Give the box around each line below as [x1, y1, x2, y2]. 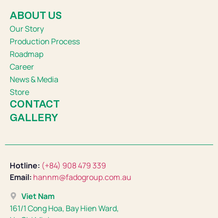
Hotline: [10, 160, 41, 171]
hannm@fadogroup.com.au [33, 172, 131, 183]
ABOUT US [10, 8, 62, 22]
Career [10, 61, 34, 73]
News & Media [10, 74, 58, 85]
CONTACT [10, 97, 60, 111]
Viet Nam [21, 190, 54, 201]
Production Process [10, 36, 80, 47]
